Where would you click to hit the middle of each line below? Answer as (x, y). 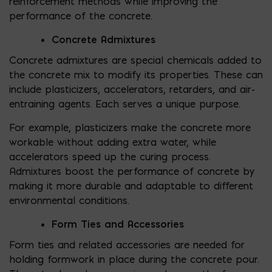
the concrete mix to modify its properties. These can (136, 74)
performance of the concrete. (80, 15)
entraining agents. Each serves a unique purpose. (124, 104)
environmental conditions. (69, 200)
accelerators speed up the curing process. (110, 156)
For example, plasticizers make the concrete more (130, 127)
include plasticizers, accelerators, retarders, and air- (132, 89)
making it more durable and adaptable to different (131, 185)
